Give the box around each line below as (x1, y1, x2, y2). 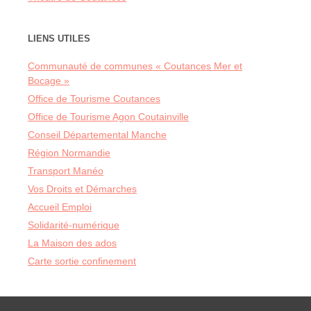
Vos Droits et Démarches (28, 183, 137, 195)
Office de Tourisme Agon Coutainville (28, 111, 189, 123)
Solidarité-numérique (28, 219, 119, 231)
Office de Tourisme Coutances (28, 93, 160, 105)
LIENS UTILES (28, 34, 90, 44)
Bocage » (28, 75, 69, 87)
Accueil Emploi (28, 201, 92, 213)
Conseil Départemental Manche (28, 129, 167, 141)
